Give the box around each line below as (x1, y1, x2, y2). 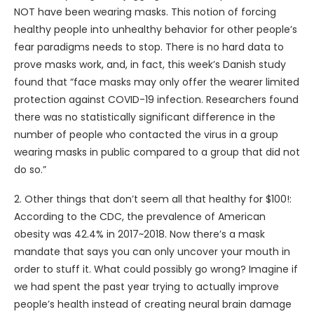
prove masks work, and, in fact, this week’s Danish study (14, 57, 286, 71)
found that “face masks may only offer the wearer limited (14, 74, 299, 89)
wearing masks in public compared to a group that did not (14, 144, 300, 159)
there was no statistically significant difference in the (14, 109, 275, 124)
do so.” (14, 162, 46, 177)
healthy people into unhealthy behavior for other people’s (14, 22, 297, 36)
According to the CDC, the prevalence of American (14, 209, 266, 224)
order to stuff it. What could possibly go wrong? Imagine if (14, 261, 298, 276)
